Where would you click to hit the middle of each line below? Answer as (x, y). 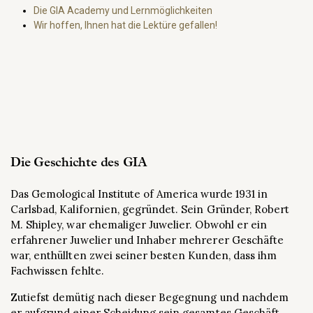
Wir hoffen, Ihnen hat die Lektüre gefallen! (126, 25)
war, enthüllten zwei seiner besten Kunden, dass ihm (144, 255)
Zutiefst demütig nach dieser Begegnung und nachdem (150, 297)
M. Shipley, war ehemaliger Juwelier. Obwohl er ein (139, 225)
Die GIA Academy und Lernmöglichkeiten (123, 10)
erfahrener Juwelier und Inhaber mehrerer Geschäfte (147, 240)
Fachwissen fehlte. (57, 271)
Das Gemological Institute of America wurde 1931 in (139, 194)
